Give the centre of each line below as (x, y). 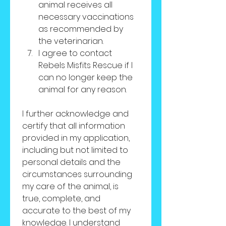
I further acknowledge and (75, 114)
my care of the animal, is (70, 186)
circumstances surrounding (77, 174)
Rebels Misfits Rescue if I (86, 65)
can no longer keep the (86, 77)
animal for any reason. (82, 90)
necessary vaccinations (86, 17)
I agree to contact (75, 53)
